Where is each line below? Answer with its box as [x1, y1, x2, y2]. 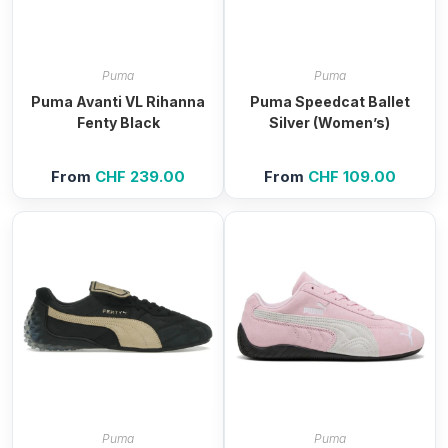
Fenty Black [76, 113, 160, 131]
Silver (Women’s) [269, 113, 391, 131]
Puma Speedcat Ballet [249, 92, 410, 110]
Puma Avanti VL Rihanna [31, 92, 206, 110]
